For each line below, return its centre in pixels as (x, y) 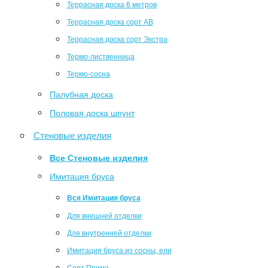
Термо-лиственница (100, 56)
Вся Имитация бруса (103, 197)
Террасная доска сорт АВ (110, 21)
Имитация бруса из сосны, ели (119, 250)
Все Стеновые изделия (99, 158)
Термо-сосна (88, 73)
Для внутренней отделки (109, 232)
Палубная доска (82, 94)
